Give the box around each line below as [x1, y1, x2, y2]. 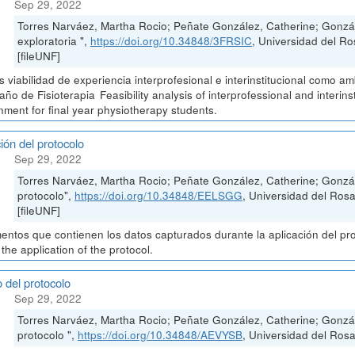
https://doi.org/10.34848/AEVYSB [78, 326, 242, 342]
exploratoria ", [17, 32, 90, 48]
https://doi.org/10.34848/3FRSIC [90, 32, 252, 48]
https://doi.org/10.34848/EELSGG [74, 187, 242, 203]
